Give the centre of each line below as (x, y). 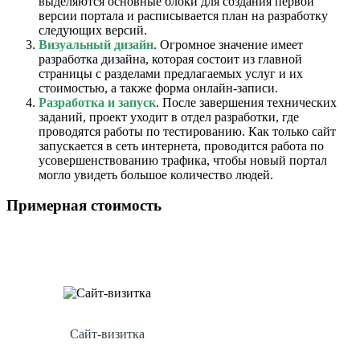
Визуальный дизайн (96, 44)
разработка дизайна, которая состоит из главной (170, 59)
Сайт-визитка (107, 334)
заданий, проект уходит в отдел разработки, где (169, 117)
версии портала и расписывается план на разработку (183, 15)
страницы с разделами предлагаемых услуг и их (171, 73)
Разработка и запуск (97, 102)
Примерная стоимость (84, 206)
